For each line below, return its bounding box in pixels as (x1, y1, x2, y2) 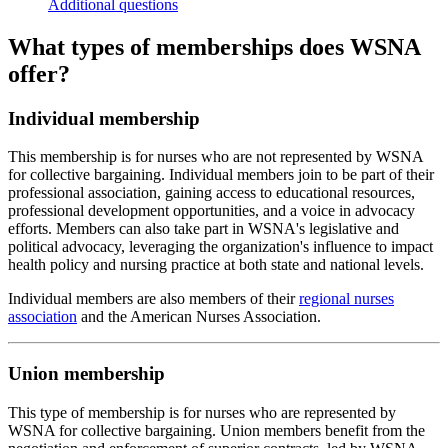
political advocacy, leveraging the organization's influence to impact (8, 238, 433, 256)
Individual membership (8, 107, 200, 129)
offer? (8, 60, 70, 87)
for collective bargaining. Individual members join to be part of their (8, 166, 434, 184)
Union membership (8, 363, 165, 385)
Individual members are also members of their (8, 290, 299, 308)
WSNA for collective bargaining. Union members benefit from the (8, 421, 425, 439)
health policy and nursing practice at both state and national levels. (8, 256, 424, 274)
